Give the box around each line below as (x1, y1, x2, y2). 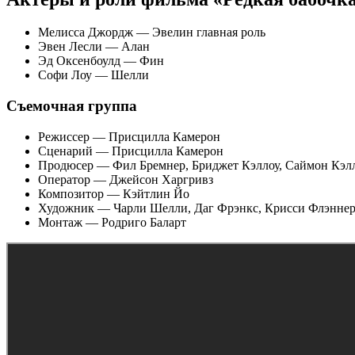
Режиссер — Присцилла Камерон (38, 129, 220, 143)
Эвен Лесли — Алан (38, 40, 150, 54)
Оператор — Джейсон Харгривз (38, 172, 213, 186)
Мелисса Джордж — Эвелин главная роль (38, 25, 265, 40)
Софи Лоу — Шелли (38, 68, 149, 82)
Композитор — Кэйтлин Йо (38, 186, 189, 200)
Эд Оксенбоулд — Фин (38, 54, 164, 68)
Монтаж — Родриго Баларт (38, 215, 186, 229)
